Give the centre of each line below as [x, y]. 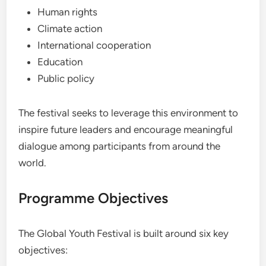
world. [33, 162]
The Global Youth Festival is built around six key [124, 233]
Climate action [70, 28]
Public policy [66, 78]
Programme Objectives [94, 198]
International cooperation [94, 45]
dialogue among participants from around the [120, 146]
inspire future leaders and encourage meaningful [126, 129]
